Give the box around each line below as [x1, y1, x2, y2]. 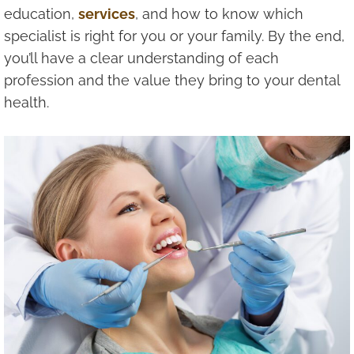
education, [4, 6, 78, 23]
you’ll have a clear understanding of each [4, 50, 279, 67]
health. [4, 94, 49, 111]
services [78, 6, 135, 23]
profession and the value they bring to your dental [4, 72, 340, 89]
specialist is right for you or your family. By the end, [4, 28, 345, 45]
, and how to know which [135, 6, 303, 23]
